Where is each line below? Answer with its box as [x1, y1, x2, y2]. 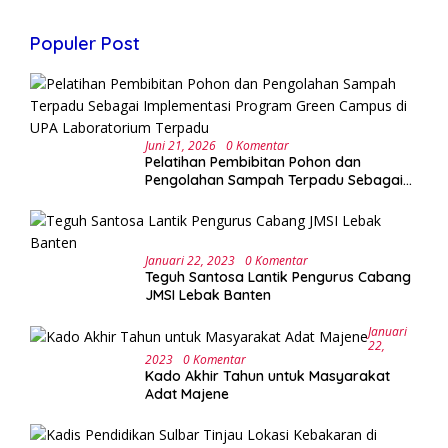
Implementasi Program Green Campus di [145, 189, 417, 208]
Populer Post [30, 32, 140, 56]
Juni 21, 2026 [145, 137, 216, 155]
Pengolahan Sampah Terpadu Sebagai [145, 171, 403, 190]
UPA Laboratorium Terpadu [145, 207, 327, 226]
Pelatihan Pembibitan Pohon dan [145, 153, 361, 172]
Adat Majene [145, 385, 229, 404]
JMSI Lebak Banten [145, 286, 271, 305]
